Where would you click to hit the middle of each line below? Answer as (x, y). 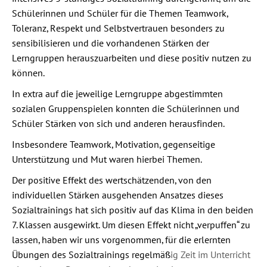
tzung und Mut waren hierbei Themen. (124, 159)
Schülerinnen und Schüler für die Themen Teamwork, (120, 13)
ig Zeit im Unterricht (210, 254)
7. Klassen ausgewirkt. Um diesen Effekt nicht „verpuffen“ (125, 225)
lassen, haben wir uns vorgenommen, (88, 240)
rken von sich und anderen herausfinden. (142, 123)
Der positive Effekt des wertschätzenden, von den (112, 180)
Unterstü (29, 159)
